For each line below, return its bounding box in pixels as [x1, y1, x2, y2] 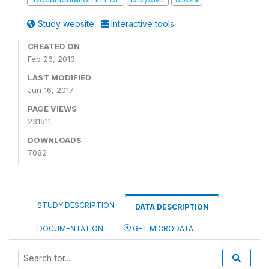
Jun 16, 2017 [28, 85, 74, 95]
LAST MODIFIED [28, 73, 91, 82]
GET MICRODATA [131, 224, 193, 233]
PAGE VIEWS [28, 104, 77, 113]
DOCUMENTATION [37, 224, 103, 233]
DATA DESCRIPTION [135, 202, 209, 211]
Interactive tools [109, 19, 174, 29]
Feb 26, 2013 [28, 54, 75, 64]
